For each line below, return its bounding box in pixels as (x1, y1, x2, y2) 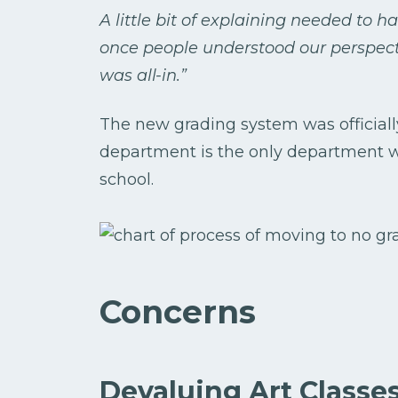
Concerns (99, 292, 256, 332)
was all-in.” (99, 66, 187, 86)
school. (99, 170, 154, 190)
